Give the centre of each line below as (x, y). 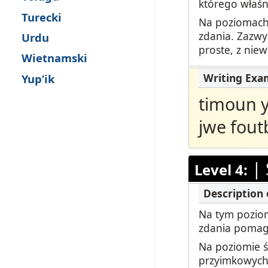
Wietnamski (54, 58)
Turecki (42, 17)
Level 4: (221, 169)
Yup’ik (38, 78)
